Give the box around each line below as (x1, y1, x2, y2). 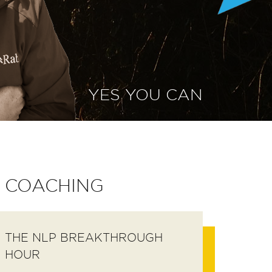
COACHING (5, 176, 104, 195)
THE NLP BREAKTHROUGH (5, 231, 163, 244)
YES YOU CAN (88, 86, 203, 103)
